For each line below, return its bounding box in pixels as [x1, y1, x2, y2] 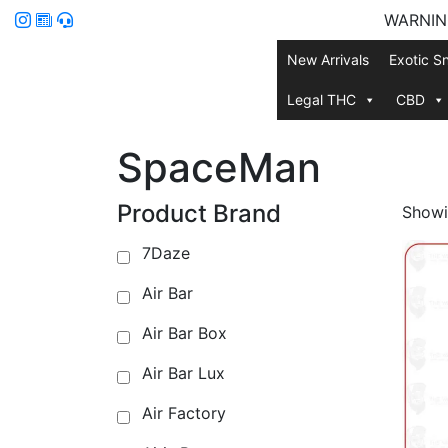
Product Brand [117, 199, 281, 228]
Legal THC [286, 91, 356, 108]
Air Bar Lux [142, 363, 225, 383]
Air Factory [142, 403, 226, 423]
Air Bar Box [142, 323, 227, 343]
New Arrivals [286, 51, 369, 68]
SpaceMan [117, 143, 321, 192]
